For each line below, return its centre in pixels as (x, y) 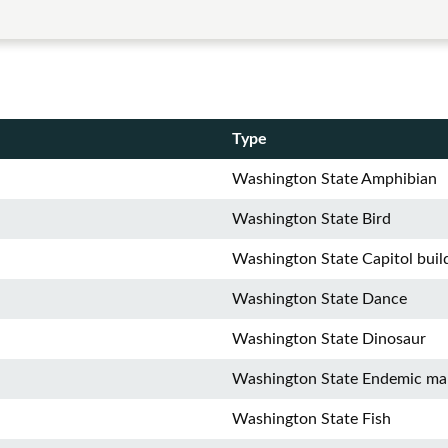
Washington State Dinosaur (329, 339)
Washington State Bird (311, 219)
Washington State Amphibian (334, 179)
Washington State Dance (319, 299)
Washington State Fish (311, 419)
